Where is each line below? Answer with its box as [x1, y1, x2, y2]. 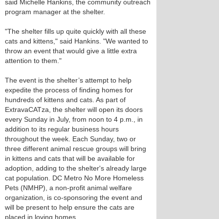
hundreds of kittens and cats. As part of [5, 96, 126, 104]
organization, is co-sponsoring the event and [5, 194, 142, 201]
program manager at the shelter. [5, 8, 105, 16]
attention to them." [5, 57, 62, 65]
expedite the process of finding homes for [5, 86, 133, 94]
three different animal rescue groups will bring [5, 145, 146, 153]
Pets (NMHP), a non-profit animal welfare [5, 184, 132, 192]
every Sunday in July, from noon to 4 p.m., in [5, 115, 143, 123]
